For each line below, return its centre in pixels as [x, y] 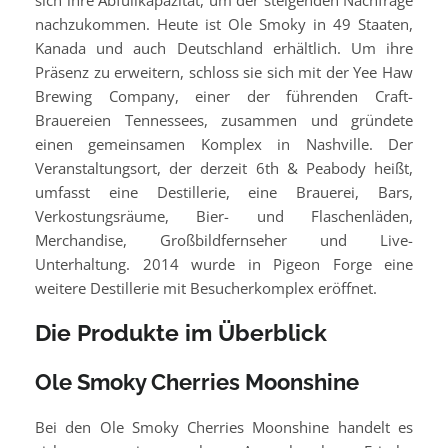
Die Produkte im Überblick [181, 333]
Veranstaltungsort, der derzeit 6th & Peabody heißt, [224, 168]
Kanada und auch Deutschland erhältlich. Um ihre [224, 48]
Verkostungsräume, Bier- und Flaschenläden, [224, 216]
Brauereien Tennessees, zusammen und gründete [224, 120]
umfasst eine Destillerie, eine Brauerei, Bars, [224, 192]
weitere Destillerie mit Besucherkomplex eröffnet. [206, 288]
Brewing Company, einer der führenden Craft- [224, 96]
